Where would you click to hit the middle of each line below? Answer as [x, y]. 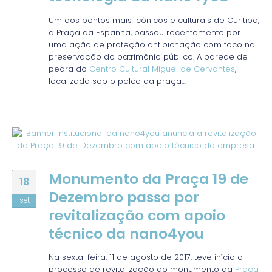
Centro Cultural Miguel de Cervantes [162, 69]
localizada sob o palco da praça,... [117, 81]
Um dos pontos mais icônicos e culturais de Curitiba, [154, 20]
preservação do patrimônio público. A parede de [148, 56]
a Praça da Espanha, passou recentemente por [144, 32]
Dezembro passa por [124, 197]
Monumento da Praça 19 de [148, 178]
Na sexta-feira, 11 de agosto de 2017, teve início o [146, 257]
